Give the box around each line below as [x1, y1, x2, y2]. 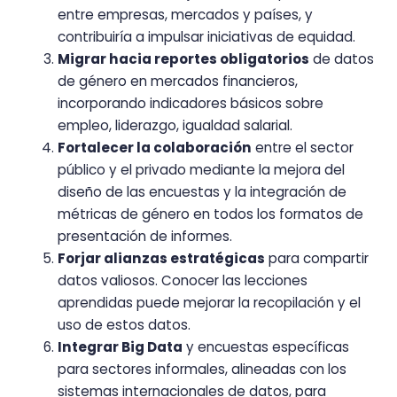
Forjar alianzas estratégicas [58, 248, 265, 268]
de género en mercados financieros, [58, 71, 298, 90]
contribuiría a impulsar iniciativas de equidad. [58, 27, 355, 46]
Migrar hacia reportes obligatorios [58, 49, 309, 68]
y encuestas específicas [183, 337, 349, 356]
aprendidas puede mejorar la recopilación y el [58, 292, 361, 312]
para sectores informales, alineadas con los [58, 359, 346, 378]
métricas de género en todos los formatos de [58, 204, 363, 223]
